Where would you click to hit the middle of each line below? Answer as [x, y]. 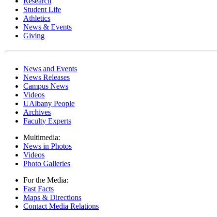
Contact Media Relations [61, 206]
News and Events [50, 69]
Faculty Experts [47, 121]
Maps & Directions [52, 197]
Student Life [42, 9]
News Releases [46, 77]
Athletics [37, 18]
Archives [37, 112]
